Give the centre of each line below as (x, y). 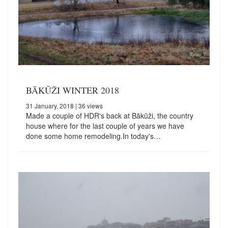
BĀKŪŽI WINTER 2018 (73, 90)
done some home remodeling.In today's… (93, 136)
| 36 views (88, 106)
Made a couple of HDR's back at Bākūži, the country (110, 116)
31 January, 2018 (50, 106)
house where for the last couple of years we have (105, 126)
